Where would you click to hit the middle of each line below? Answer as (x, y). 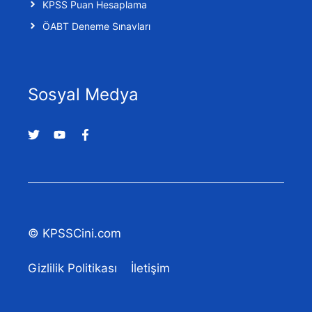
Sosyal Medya (83, 94)
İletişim (150, 268)
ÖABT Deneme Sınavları (96, 26)
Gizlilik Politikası (72, 268)
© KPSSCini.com (75, 233)
